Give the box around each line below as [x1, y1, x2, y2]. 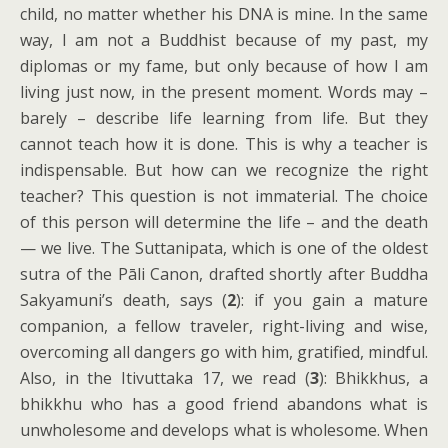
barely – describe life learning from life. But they [20, 107, 428, 129]
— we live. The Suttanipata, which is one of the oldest [20, 237, 428, 259]
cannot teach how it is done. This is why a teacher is [20, 133, 428, 155]
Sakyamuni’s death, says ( [20, 289, 228, 311]
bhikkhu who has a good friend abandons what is [20, 393, 428, 415]
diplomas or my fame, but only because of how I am [20, 55, 428, 77]
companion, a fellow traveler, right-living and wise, [20, 315, 428, 337]
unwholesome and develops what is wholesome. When [20, 419, 428, 441]
